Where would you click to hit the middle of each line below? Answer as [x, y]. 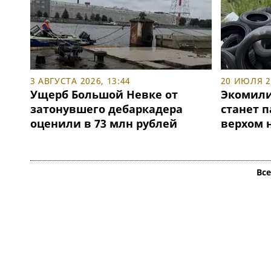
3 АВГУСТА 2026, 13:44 [80, 81]
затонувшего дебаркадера [106, 109]
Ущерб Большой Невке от [104, 95]
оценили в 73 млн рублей [103, 124]
